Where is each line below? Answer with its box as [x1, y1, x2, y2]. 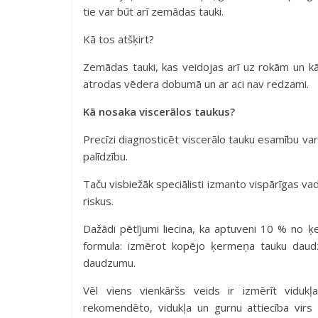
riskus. [83, 194, 116, 208]
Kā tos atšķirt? [83, 32, 154, 46]
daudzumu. [83, 256, 136, 270]
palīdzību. [83, 149, 131, 163]
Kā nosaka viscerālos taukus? [83, 104, 235, 119]
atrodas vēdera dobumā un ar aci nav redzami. [83, 77, 309, 91]
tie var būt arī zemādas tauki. [83, 4, 224, 18]
